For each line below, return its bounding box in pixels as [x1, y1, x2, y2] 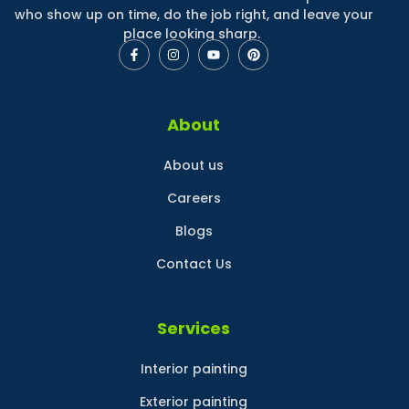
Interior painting [140, 360, 247, 378]
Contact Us [155, 255, 232, 273]
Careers [166, 189, 221, 207]
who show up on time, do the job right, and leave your [14, 5, 373, 25]
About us [163, 156, 225, 174]
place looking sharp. [123, 25, 265, 44]
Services [157, 317, 231, 340]
